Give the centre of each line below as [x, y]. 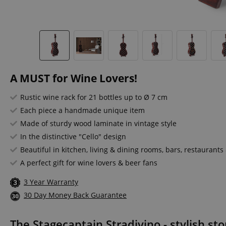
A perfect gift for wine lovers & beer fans [89, 163]
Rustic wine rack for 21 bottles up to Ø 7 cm [94, 97]
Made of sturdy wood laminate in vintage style [98, 123]
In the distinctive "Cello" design [73, 136]
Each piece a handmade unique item [82, 110]
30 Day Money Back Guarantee [75, 195]
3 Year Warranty [51, 182]
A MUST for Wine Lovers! [74, 78]
